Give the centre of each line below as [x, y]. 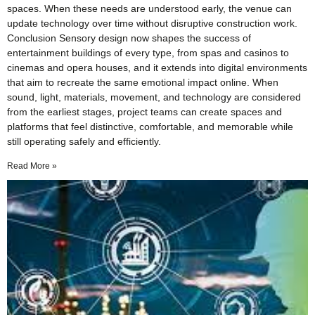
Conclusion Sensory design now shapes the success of [129, 38]
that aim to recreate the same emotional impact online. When [143, 82]
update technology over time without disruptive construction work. [152, 23]
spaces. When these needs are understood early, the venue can [149, 8]
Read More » [32, 166]
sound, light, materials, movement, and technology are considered [154, 97]
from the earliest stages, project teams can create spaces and [144, 111]
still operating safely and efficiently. [84, 141]
